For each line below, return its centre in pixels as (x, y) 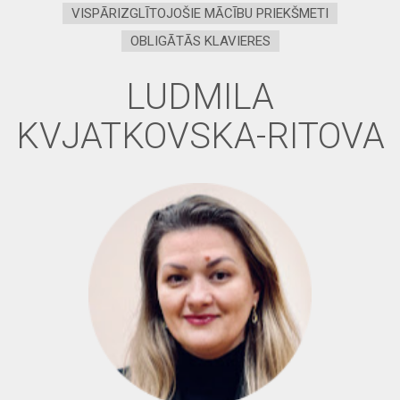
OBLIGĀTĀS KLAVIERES (200, 41)
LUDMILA (200, 96)
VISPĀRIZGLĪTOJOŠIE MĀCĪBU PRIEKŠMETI (200, 13)
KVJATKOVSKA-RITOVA (200, 136)
